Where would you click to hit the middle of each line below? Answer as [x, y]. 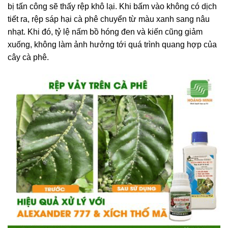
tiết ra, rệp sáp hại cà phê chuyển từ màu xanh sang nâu [109, 19]
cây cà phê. [28, 57]
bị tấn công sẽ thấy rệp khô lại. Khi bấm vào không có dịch [112, 6]
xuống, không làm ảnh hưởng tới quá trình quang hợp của [112, 44]
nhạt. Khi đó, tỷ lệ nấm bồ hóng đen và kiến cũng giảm [105, 32]
